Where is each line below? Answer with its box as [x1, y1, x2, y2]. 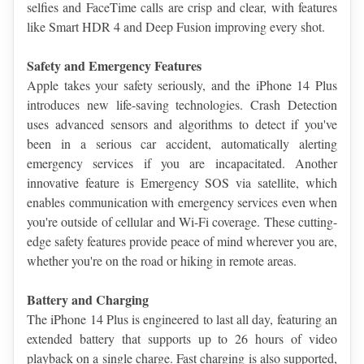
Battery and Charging [27, 290, 149, 310]
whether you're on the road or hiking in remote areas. [27, 252, 297, 270]
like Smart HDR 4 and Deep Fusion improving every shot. [27, 18, 325, 36]
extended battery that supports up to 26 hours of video [27, 330, 337, 348]
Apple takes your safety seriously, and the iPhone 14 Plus [27, 76, 337, 94]
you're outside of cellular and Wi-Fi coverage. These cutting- [27, 213, 337, 231]
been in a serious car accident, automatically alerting [27, 135, 337, 153]
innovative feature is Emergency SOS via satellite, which [27, 174, 337, 192]
